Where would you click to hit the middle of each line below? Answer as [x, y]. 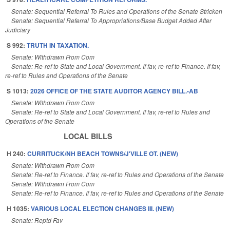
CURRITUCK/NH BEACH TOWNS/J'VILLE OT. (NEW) [103, 153]
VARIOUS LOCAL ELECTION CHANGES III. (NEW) [102, 208]
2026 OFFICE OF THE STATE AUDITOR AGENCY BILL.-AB [114, 91]
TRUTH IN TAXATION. [58, 45]
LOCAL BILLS [88, 136]
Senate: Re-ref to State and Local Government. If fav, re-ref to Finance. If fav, [116, 66]
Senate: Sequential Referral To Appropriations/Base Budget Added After [111, 20]
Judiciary [18, 29]
